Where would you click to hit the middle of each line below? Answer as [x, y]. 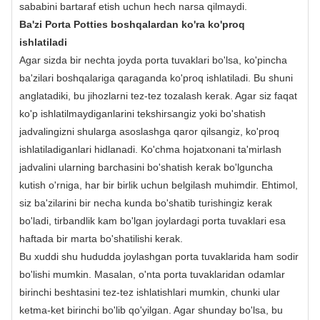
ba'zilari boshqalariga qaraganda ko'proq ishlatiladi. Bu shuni [156, 78]
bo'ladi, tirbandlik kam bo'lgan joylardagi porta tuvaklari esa [152, 221]
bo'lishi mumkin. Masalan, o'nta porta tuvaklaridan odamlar [152, 275]
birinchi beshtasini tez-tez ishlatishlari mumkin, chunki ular [150, 292]
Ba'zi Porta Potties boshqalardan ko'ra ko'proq [132, 25]
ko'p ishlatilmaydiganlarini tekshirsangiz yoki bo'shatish [142, 114]
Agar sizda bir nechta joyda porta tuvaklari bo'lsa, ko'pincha [153, 60]
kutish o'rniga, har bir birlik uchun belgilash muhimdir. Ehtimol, [159, 185]
